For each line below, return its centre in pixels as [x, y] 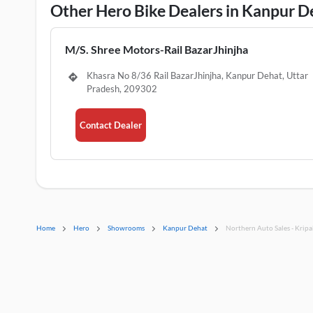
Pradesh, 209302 [122, 89]
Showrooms [126, 228]
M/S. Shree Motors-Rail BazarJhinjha [157, 49]
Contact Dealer [111, 125]
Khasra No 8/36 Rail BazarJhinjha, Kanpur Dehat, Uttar [198, 75]
